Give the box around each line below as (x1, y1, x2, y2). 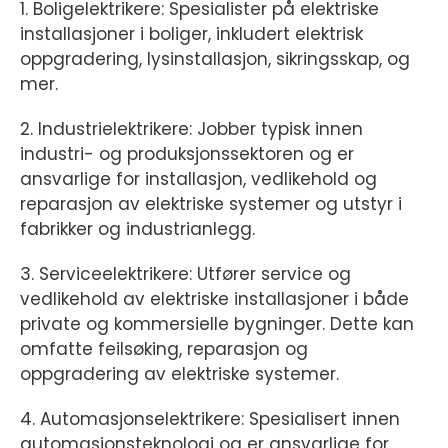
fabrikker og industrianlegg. (20, 217, 255, 241)
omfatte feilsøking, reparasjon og (20, 337, 308, 361)
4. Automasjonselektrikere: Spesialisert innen (20, 407, 400, 431)
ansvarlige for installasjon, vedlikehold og (20, 167, 377, 191)
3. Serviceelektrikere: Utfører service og (20, 262, 351, 286)
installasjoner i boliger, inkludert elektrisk (20, 22, 363, 46)
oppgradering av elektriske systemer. (20, 362, 339, 386)
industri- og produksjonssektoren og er (20, 142, 354, 166)
